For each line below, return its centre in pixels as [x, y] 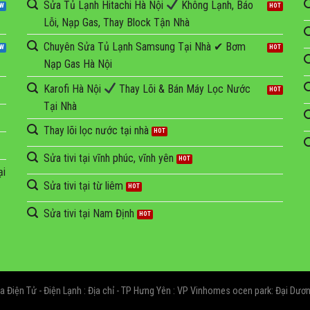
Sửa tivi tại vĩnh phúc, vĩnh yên [109, 158]
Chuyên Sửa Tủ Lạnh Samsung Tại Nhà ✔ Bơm [145, 47]
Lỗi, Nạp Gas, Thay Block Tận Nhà [117, 22]
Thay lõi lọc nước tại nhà [96, 131]
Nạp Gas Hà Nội [78, 64]
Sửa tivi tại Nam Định [89, 214]
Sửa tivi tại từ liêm [83, 186]
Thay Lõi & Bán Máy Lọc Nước [184, 89]
